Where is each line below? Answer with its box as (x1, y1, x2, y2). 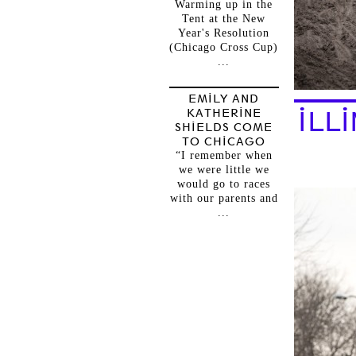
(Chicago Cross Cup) (169, 41, 278, 53)
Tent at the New (182, 13, 265, 25)
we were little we (178, 164, 269, 176)
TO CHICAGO (182, 135, 265, 148)
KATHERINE (186, 106, 261, 119)
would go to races (177, 178, 270, 190)
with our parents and (169, 192, 278, 204)
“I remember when (175, 149, 273, 161)
